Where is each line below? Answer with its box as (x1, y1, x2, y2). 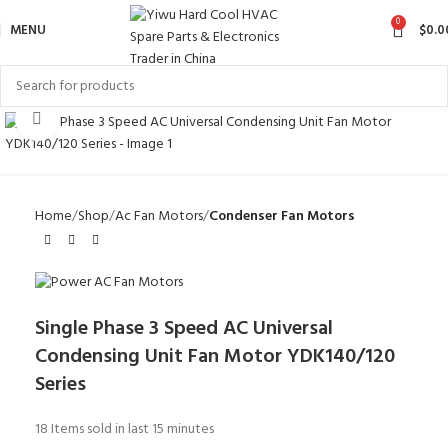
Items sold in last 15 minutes (51, 417, 214, 441)
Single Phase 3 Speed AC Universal (35, 312, 333, 345)
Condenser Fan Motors (209, 205, 355, 228)
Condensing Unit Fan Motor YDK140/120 (35, 340, 395, 373)
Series (35, 368, 86, 401)
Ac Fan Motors (115, 205, 203, 228)
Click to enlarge (59, 108, 152, 129)
